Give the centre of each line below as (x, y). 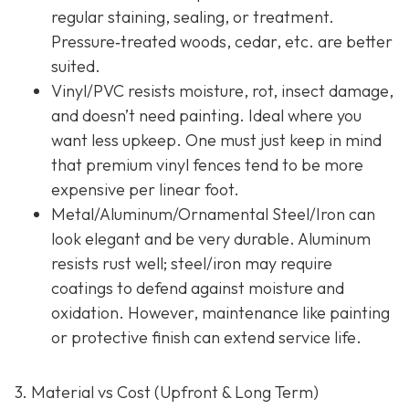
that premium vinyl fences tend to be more (207, 164)
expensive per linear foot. (145, 189)
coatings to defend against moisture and (198, 288)
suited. (76, 66)
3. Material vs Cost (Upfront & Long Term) (167, 392)
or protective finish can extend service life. (206, 337)
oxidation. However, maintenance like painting (220, 312)
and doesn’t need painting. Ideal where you (206, 115)
